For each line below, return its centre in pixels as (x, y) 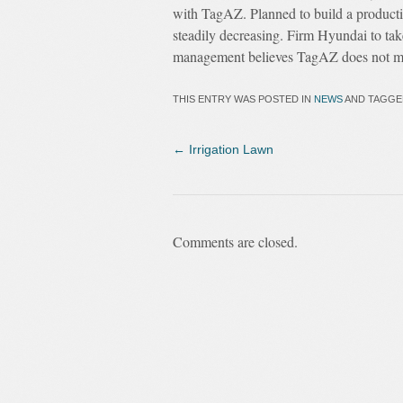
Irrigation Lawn (229, 149)
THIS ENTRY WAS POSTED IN (243, 99)
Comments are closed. (235, 242)
